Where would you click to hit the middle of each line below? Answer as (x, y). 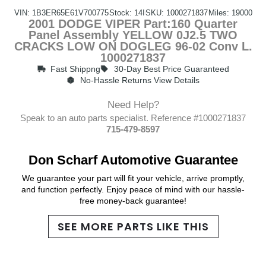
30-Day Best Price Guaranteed (171, 69)
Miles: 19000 (230, 12)
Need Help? (133, 104)
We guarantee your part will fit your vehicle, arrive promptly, (133, 178)
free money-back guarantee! (133, 200)
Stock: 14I (127, 12)
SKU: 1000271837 (176, 12)
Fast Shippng (75, 69)
